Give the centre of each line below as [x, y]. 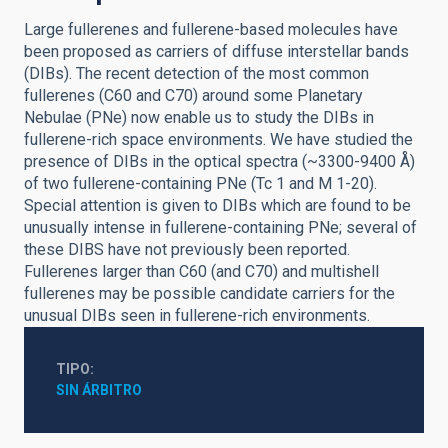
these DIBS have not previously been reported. [187, 249]
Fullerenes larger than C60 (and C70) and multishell [201, 271]
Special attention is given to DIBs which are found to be [217, 205]
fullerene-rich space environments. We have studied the [218, 139]
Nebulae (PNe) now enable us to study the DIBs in [199, 117]
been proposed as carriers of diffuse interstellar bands [216, 51]
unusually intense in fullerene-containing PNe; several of [220, 227]
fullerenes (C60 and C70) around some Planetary [193, 95]
